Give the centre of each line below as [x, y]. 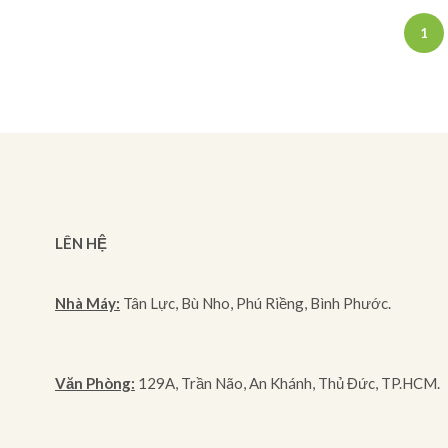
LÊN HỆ [81, 242]
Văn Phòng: [95, 382]
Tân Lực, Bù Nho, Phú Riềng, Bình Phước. [257, 302]
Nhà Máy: [87, 302]
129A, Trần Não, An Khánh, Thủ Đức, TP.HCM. [287, 382]
